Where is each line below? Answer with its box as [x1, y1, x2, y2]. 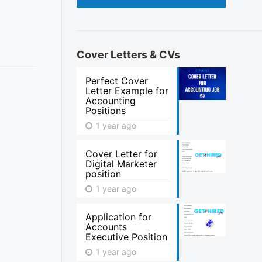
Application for [85, 211, 152, 223]
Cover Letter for [85, 148, 158, 160]
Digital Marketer [85, 158, 157, 170]
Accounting [85, 95, 136, 106]
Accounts [85, 221, 127, 233]
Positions [85, 105, 126, 116]
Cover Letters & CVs [77, 49, 181, 61]
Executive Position [85, 231, 168, 243]
